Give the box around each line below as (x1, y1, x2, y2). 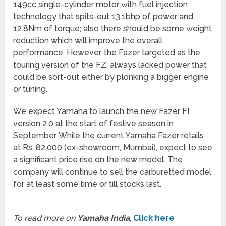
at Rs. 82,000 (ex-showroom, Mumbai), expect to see (13, 142, 213, 152)
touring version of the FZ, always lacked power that (13, 60, 207, 70)
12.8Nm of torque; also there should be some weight (13, 23, 212, 33)
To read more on (13, 213, 78, 223)
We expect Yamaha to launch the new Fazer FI (13, 106, 190, 116)
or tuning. (13, 84, 48, 94)
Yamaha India (77, 213, 130, 223)
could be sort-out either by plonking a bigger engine (13, 72, 209, 82)
